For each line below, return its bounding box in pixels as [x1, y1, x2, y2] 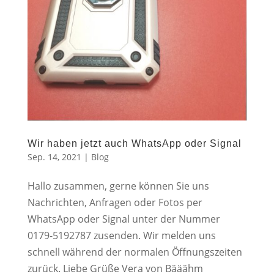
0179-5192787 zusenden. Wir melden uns [27, 228, 216, 242]
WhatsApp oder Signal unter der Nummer [27, 212, 220, 226]
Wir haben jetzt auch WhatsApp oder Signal [27, 138, 242, 149]
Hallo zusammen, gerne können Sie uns [27, 179, 209, 193]
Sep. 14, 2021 [27, 150, 81, 163]
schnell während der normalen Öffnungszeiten [27, 245, 242, 259]
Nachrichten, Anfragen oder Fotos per [27, 195, 202, 209]
